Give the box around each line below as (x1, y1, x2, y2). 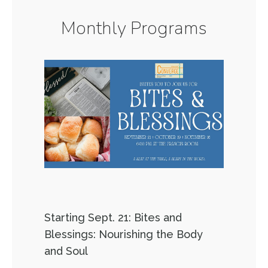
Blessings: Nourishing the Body (44, 228, 203, 240)
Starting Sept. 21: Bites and (44, 211, 182, 224)
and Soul (44, 245, 88, 257)
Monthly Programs (61, 16, 207, 41)
